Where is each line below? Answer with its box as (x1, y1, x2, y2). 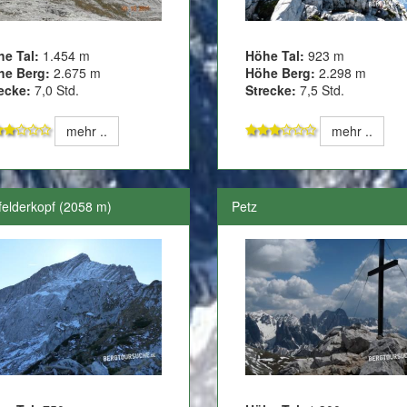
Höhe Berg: (244, 63, 315, 82)
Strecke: (244, 80, 296, 99)
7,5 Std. (295, 80, 344, 99)
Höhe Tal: (244, 45, 308, 65)
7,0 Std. (30, 80, 79, 99)
